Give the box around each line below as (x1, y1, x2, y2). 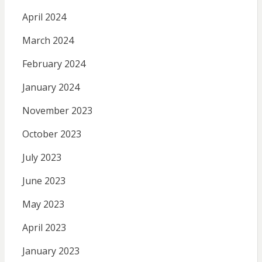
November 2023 (22, 104, 92, 117)
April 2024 (22, 10, 66, 23)
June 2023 (22, 174, 65, 187)
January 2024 (22, 80, 80, 94)
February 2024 (22, 57, 85, 70)
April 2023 (22, 220, 66, 234)
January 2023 (22, 244, 80, 257)
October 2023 (22, 127, 81, 140)
